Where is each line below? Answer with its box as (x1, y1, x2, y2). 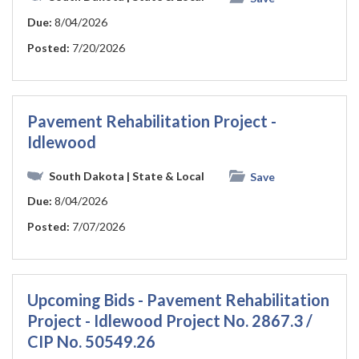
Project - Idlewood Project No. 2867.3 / (27, 311, 313, 331)
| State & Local (124, 168, 207, 183)
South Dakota (49, 168, 124, 183)
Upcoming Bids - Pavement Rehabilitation (27, 290, 329, 310)
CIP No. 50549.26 (27, 332, 155, 352)
